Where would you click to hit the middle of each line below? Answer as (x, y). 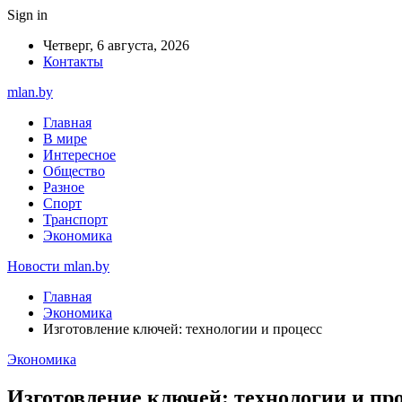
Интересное (79, 155)
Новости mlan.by (58, 266)
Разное (64, 187)
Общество (74, 171)
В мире (65, 139)
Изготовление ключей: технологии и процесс (183, 329)
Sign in (27, 15)
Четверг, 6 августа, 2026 (116, 45)
